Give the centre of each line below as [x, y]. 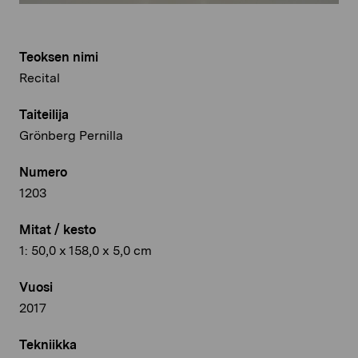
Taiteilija [44, 114]
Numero [43, 172]
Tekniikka [48, 344]
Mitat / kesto [58, 229]
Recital [40, 78]
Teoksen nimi [59, 57]
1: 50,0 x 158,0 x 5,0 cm [86, 250]
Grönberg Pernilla [71, 135]
